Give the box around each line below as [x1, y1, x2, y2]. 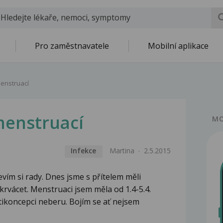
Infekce [71, 146, 97, 156]
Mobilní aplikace [148, 40, 209, 51]
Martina [110, 146, 135, 156]
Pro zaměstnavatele [35, 40, 109, 51]
